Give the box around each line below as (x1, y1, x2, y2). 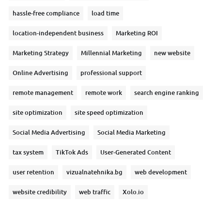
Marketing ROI (116, 28, 158, 37)
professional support (80, 68, 142, 77)
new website (154, 48, 190, 57)
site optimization (13, 108, 62, 117)
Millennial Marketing (81, 48, 142, 57)
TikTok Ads (56, 147, 88, 156)
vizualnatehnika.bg (66, 167, 123, 176)
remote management (13, 88, 73, 97)
